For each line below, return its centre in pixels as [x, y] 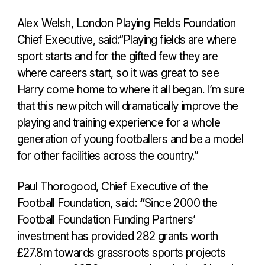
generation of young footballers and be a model [130, 139]
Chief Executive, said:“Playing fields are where [127, 39]
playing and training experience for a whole [118, 122]
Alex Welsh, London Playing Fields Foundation [126, 23]
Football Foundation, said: [78, 203]
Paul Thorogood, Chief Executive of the [112, 186]
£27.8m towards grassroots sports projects [121, 252]
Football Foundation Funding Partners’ [106, 219]
